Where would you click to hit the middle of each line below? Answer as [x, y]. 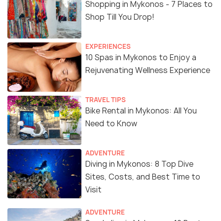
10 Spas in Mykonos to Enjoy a [141, 57]
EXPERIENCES [108, 46]
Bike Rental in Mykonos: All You [141, 110]
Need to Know [111, 123]
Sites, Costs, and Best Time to [143, 177]
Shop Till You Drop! [120, 17]
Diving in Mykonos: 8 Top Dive [139, 164]
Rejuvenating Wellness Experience [148, 70]
